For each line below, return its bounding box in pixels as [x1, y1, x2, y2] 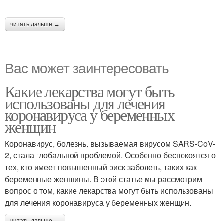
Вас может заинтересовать [5, 57, 169, 77]
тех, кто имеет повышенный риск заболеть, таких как [5, 161, 197, 173]
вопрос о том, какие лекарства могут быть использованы [5, 185, 213, 196]
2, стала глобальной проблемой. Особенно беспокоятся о [5, 149, 216, 161]
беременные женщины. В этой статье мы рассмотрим [5, 173, 202, 184]
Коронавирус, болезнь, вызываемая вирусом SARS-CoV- [5, 138, 215, 149]
